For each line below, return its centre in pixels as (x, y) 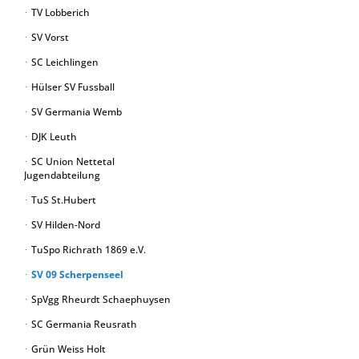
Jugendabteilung (62, 175)
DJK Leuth (53, 137)
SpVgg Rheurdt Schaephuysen (100, 299)
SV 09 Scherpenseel (76, 274)
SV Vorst (49, 37)
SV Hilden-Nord (65, 225)
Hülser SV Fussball (72, 87)
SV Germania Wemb (75, 112)
